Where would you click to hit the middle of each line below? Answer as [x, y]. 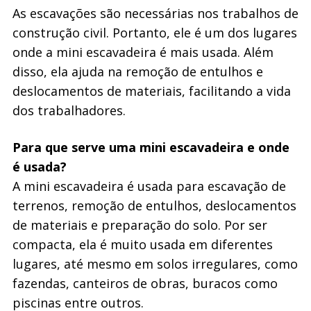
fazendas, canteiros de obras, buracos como [145, 283]
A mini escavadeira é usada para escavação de [149, 186]
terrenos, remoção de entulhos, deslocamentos [154, 205]
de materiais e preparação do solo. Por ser [140, 225]
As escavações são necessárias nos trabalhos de [155, 13]
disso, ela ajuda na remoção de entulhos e [137, 71]
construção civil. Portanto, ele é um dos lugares [154, 32]
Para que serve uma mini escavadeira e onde [151, 147]
